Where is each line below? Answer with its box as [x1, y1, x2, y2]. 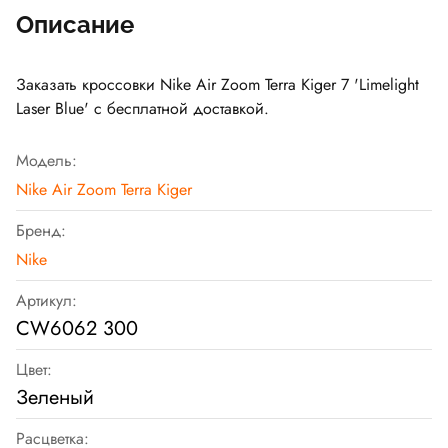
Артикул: [16, 289, 77, 313]
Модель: [16, 149, 77, 173]
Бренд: [16, 219, 66, 243]
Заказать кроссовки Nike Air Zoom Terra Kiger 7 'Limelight [16, 73, 419, 97]
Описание [16, 10, 134, 40]
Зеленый [16, 383, 94, 413]
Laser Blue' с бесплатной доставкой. [16, 97, 269, 121]
